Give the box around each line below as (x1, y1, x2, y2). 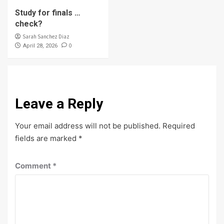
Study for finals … (15, 8, 80, 18)
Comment (15, 161, 52, 171)
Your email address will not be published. (15, 121, 160, 131)
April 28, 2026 (23, 42, 57, 49)
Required (162, 121, 195, 131)
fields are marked (15, 133, 78, 143)
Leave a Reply (15, 95, 103, 112)
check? (15, 19, 42, 29)
